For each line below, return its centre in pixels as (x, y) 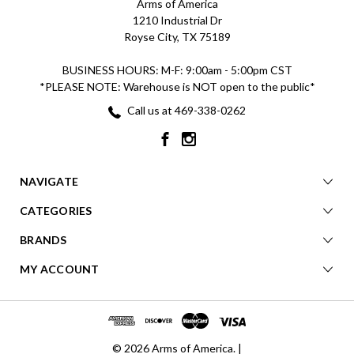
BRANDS (43, 240)
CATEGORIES (56, 211)
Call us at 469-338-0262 (185, 111)
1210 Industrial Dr (177, 21)
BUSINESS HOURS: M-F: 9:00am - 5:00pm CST (177, 70)
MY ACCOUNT (60, 269)
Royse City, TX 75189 (177, 37)
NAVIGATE (49, 182)
